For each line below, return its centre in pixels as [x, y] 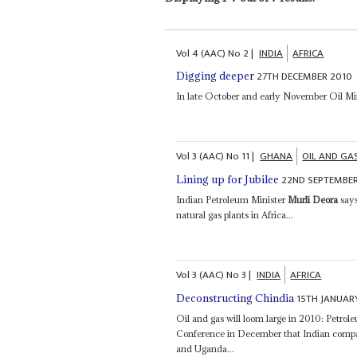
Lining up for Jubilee [228, 179]
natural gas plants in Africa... [235, 214]
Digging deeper [216, 76]
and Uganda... [206, 348]
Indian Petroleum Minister [232, 199]
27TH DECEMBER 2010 [305, 77]
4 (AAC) [209, 53]
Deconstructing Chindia [235, 298]
